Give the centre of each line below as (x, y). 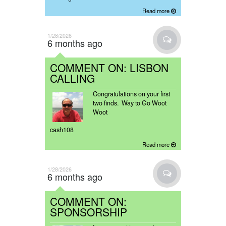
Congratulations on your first (131, 94)
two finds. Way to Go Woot (130, 103)
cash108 (62, 130)
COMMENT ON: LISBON (109, 68)
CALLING (72, 78)
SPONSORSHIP (89, 212)
